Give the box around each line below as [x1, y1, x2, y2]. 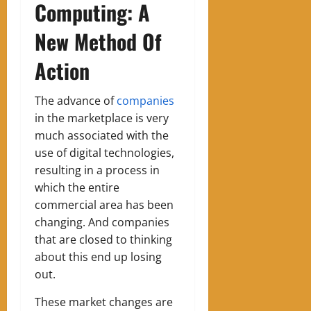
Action [35, 54, 90, 86]
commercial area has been [35, 196, 174, 212]
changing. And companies [35, 214, 169, 230]
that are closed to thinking [35, 231, 172, 247]
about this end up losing [35, 249, 162, 264]
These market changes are [35, 294, 173, 310]
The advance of [35, 92, 117, 108]
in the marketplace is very [35, 110, 169, 126]
